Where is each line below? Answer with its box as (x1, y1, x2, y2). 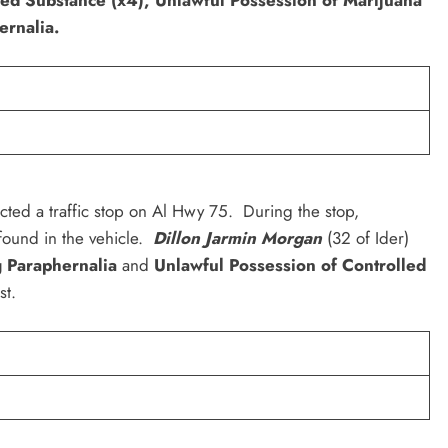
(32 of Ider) (322, 225, 409, 250)
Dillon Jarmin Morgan (153, 225, 322, 250)
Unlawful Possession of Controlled (149, 252, 426, 277)
